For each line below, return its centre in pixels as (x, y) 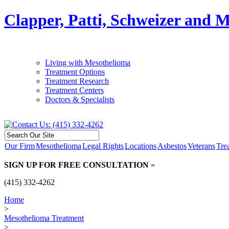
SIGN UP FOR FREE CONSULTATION (76, 165)
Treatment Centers (74, 90)
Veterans (201, 146)
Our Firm (20, 146)
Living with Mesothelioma (88, 62)
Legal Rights (103, 146)
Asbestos (172, 146)
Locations (141, 146)
